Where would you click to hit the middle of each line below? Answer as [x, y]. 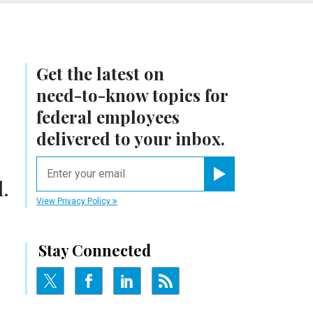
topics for [188, 95]
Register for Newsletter [255, 185]
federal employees [108, 116]
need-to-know [92, 95]
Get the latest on [100, 73]
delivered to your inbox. [131, 138]
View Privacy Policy [74, 201]
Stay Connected [95, 250]
